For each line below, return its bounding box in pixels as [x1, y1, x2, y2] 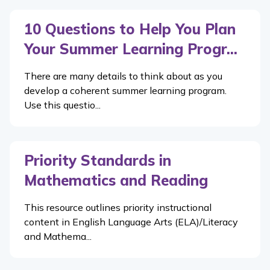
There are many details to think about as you [24, 70, 222, 82]
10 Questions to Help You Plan [24, 20, 236, 38]
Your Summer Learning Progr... [24, 40, 237, 58]
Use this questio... [24, 99, 101, 111]
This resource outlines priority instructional [24, 201, 212, 213]
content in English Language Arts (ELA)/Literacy [24, 216, 238, 228]
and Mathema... [24, 230, 92, 242]
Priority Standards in [24, 151, 171, 169]
